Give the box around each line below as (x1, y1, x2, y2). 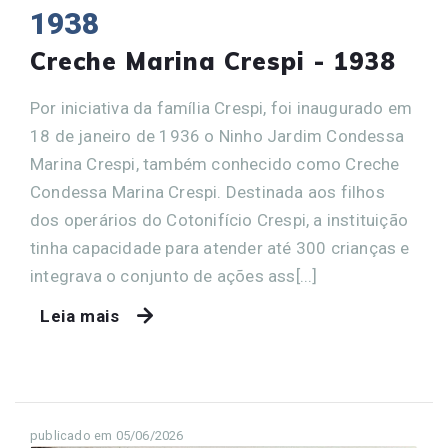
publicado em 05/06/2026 (30, 428, 184, 444)
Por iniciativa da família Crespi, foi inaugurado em (30, 98, 413, 119)
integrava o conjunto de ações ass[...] (30, 266, 318, 287)
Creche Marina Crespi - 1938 (30, 46, 396, 77)
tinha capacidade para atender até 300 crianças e (30, 238, 410, 259)
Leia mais (40, 306, 120, 327)
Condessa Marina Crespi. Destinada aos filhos (30, 182, 385, 203)
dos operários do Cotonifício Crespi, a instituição (30, 210, 409, 231)
